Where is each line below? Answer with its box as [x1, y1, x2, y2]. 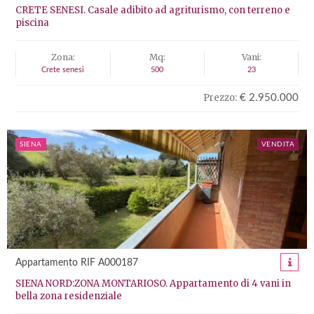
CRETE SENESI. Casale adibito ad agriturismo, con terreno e [15, 4, 290, 16]
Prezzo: [203, 92, 237, 104]
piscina [15, 17, 49, 29]
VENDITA [261, 141, 294, 148]
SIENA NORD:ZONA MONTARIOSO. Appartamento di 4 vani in [15, 278, 291, 289]
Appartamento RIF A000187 [15, 258, 138, 268]
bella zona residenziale [15, 290, 122, 302]
